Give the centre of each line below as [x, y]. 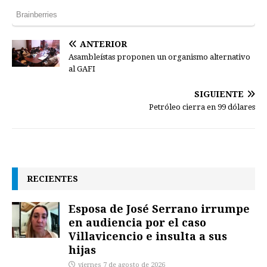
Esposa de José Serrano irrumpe [159, 209]
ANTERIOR [103, 44]
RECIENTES [52, 179]
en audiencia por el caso [137, 223]
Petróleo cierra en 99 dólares [202, 107]
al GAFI [82, 69]
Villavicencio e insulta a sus [148, 236]
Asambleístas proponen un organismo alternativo [159, 57]
